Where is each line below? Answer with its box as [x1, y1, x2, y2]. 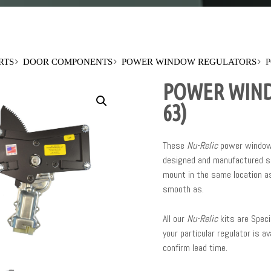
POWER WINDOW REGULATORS [122, 57, 257, 67]
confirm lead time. [162, 241, 227, 255]
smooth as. [162, 183, 204, 196]
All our [162, 212, 187, 226]
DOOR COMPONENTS [23, 57, 113, 67]
